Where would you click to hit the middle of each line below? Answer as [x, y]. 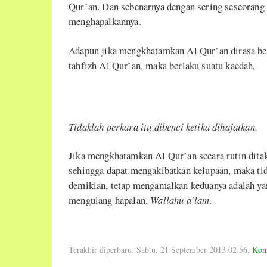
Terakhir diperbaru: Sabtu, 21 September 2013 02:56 [158, 249]
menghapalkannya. [105, 21]
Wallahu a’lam [180, 200]
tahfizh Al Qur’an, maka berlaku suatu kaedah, [162, 65]
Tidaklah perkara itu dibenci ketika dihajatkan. [163, 126]
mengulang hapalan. [110, 200]
